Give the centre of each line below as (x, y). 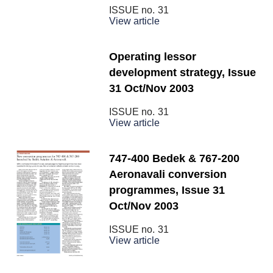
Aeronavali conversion (168, 174)
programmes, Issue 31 (167, 190)
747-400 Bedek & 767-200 (174, 158)
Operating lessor (153, 57)
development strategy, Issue (183, 73)
